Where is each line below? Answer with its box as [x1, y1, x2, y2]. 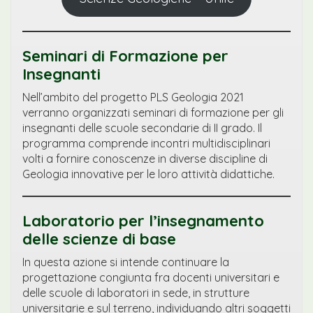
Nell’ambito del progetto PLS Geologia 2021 [22, 90, 244, 104]
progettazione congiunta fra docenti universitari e [22, 270, 279, 284]
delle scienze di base [22, 229, 176, 249]
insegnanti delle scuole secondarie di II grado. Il [22, 121, 262, 135]
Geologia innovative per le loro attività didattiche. [22, 167, 275, 181]
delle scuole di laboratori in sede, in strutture [22, 286, 249, 300]
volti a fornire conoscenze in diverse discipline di [22, 152, 268, 166]
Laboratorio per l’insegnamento [22, 211, 264, 231]
